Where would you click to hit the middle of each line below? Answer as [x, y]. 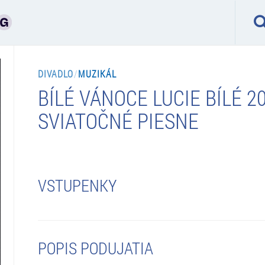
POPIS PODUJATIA [95, 248]
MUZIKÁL [98, 73]
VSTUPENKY [77, 185]
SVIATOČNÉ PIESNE [118, 120]
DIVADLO [56, 73]
